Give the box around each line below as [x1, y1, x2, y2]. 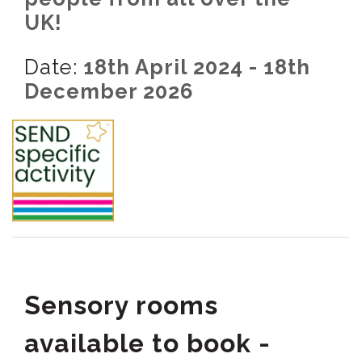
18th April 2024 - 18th [78, 55, 310, 80]
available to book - [24, 328, 271, 359]
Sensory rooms [24, 290, 218, 321]
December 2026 [24, 79, 193, 104]
